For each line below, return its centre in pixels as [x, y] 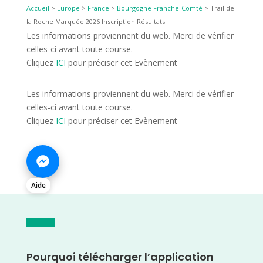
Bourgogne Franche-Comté [159, 8]
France [98, 8]
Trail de [222, 8]
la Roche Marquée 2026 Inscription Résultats [95, 22]
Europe [68, 8]
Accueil [38, 8]
